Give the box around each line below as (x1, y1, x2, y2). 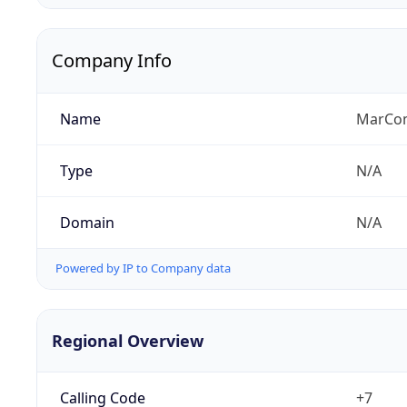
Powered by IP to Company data (55, 260, 231, 277)
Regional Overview (52, 329, 203, 352)
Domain (59, 213, 114, 233)
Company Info (52, 48, 172, 74)
